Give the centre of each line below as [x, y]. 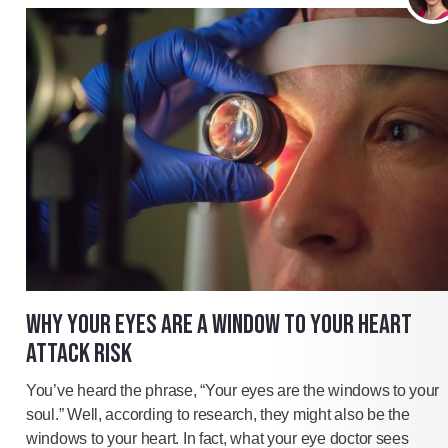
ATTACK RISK [79, 354]
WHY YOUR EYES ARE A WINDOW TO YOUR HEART [219, 325]
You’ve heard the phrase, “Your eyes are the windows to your [233, 391]
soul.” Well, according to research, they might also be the [218, 415]
